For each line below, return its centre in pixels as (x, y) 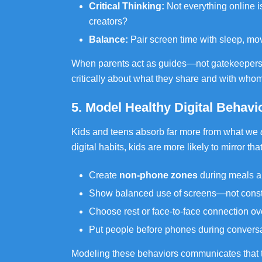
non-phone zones (158, 175)
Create (104, 175)
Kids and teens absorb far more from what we (166, 132)
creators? (108, 21)
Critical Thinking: (127, 6)
